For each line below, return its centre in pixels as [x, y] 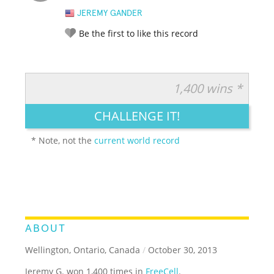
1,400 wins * [207, 88]
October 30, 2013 [182, 250]
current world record [137, 140]
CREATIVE [203, 102]
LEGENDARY [88, 102]
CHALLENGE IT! [137, 116]
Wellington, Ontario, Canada [83, 250]
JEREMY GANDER [110, 13]
